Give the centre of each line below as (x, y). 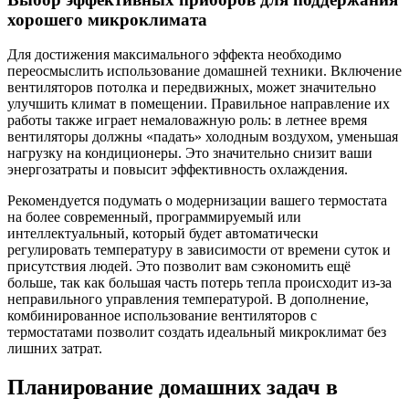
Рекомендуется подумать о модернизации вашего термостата (197, 201)
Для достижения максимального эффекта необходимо (174, 55)
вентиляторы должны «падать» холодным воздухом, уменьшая (203, 137)
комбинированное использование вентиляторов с (162, 316)
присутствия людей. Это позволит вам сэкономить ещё (179, 267)
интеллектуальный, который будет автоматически (163, 234)
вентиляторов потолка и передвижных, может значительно (192, 88)
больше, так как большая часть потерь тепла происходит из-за (199, 283)
